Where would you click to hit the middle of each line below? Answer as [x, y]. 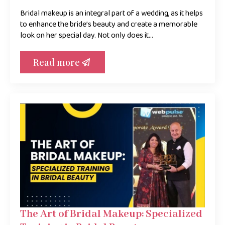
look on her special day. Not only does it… [87, 35]
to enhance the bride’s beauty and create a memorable [109, 24]
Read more [57, 62]
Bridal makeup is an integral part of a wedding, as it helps [111, 13]
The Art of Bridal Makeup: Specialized [111, 214]
